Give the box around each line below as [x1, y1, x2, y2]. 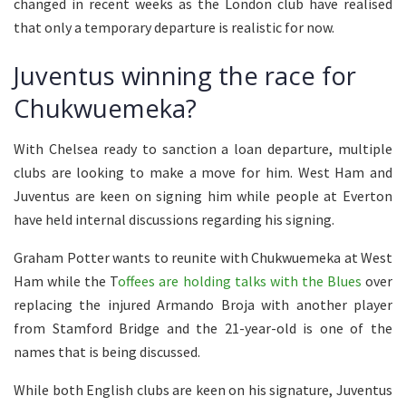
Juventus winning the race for [14, 58, 356, 92]
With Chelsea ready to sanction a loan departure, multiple [14, 140, 392, 159]
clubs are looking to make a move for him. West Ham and [14, 163, 392, 182]
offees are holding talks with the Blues [118, 272, 362, 291]
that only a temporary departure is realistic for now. [14, 17, 334, 36]
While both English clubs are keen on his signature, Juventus [14, 381, 392, 400]
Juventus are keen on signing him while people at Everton [14, 187, 392, 206]
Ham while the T [14, 272, 119, 291]
